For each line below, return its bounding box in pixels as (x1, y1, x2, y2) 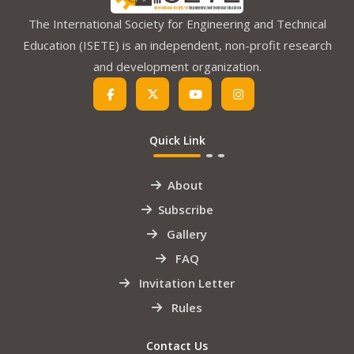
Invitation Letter (136, 275, 235, 292)
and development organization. (92, 58, 262, 75)
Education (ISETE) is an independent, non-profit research (22, 37, 332, 54)
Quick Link (149, 133, 205, 149)
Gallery (164, 226, 207, 243)
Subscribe (157, 201, 213, 218)
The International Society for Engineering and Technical (28, 16, 326, 32)
